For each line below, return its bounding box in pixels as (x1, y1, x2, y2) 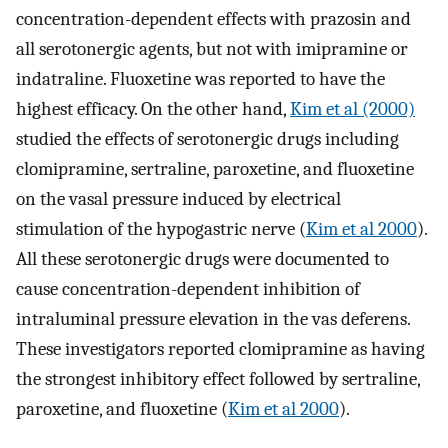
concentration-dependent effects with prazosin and (16, 7, 411, 30)
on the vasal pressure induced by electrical (16, 187, 341, 210)
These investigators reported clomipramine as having (16, 337, 425, 360)
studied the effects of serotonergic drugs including (16, 127, 399, 150)
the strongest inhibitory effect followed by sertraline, (16, 367, 420, 390)
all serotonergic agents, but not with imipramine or (16, 37, 408, 60)
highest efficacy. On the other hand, (16, 97, 290, 120)
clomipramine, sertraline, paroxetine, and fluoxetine (16, 157, 414, 180)
